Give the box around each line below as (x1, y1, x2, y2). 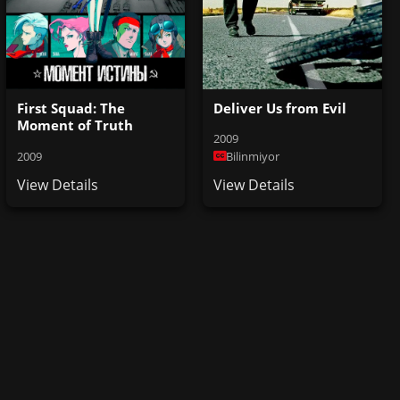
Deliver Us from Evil (213, 98, 347, 117)
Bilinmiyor (226, 148, 280, 165)
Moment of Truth (16, 115, 133, 134)
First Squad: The (16, 98, 125, 117)
